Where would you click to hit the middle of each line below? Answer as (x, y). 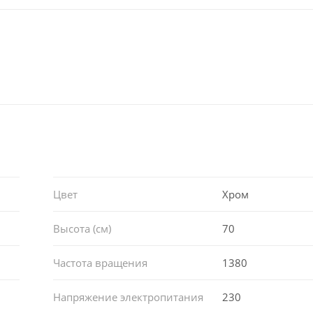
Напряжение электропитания (128, 297)
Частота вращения (100, 262)
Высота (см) (82, 228)
